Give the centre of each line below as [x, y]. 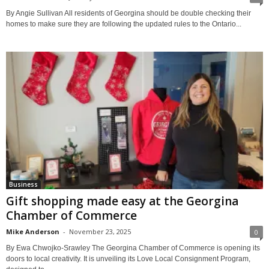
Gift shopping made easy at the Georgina [122, 201]
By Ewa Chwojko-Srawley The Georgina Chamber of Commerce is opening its [133, 248]
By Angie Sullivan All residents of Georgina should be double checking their [128, 14]
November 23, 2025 [100, 231]
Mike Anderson [33, 231]
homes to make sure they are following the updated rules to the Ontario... [124, 24]
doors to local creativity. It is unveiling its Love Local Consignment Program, [128, 258]
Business [23, 184]
